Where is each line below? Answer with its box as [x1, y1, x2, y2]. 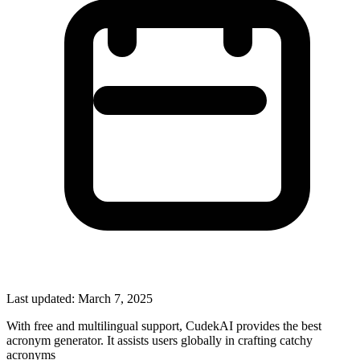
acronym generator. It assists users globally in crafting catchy [6, 333, 313, 347]
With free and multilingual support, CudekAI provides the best [6, 318, 321, 333]
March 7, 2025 [78, 291, 153, 305]
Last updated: [6, 291, 78, 305]
